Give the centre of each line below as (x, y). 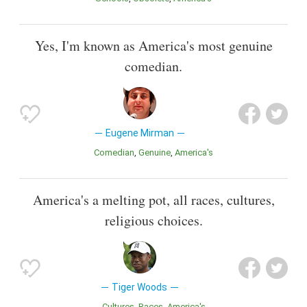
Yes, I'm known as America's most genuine (153, 46)
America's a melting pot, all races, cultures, (153, 200)
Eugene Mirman (139, 133)
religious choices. (153, 221)
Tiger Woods (140, 287)
